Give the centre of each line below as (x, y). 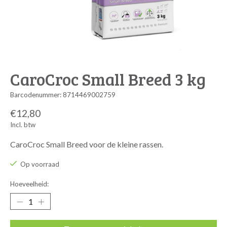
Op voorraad (40, 164)
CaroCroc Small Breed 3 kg (108, 79)
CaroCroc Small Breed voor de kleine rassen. (87, 144)
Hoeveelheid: (29, 184)
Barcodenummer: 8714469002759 (63, 95)
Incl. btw (23, 124)
